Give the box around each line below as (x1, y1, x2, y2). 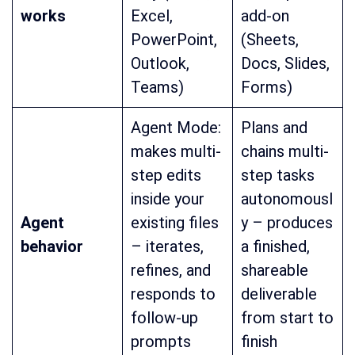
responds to (131, 284, 216, 304)
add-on (241, 6, 289, 26)
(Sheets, (241, 30, 299, 50)
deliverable (241, 284, 317, 304)
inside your (131, 189, 204, 209)
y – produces (241, 213, 333, 233)
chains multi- (241, 142, 329, 162)
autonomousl (241, 189, 333, 209)
